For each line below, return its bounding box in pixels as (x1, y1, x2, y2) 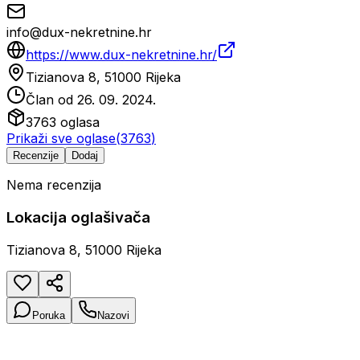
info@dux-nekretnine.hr (6, 24, 152, 41)
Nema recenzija (6, 177, 101, 194)
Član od (26, 92, 77, 108)
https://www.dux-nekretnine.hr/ (26, 47, 217, 63)
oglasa (56, 114, 100, 131)
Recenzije (13, 149, 59, 162)
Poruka (32, 309, 65, 321)
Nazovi (97, 309, 129, 321)
